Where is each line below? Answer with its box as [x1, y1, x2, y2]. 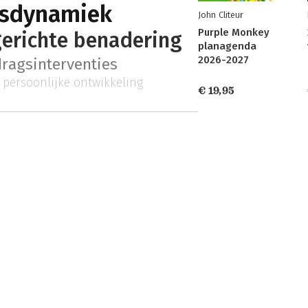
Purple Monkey [198, 26, 269, 38]
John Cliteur [198, 10, 243, 20]
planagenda [198, 40, 256, 52]
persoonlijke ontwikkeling [2, 74, 144, 90]
